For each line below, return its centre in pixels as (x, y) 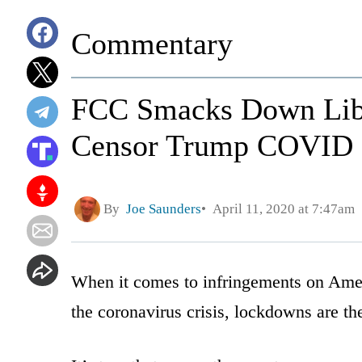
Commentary (152, 44)
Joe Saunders (164, 209)
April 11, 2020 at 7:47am (280, 209)
